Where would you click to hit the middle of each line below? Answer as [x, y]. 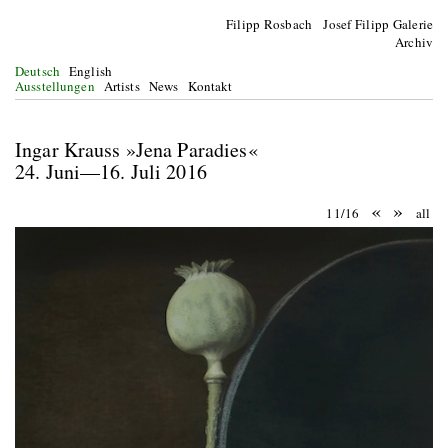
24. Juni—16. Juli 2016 [111, 171]
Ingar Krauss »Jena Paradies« [136, 149]
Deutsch [37, 71]
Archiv [414, 42]
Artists [121, 86]
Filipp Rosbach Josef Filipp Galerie [329, 24]
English [90, 71]
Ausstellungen [55, 86]
